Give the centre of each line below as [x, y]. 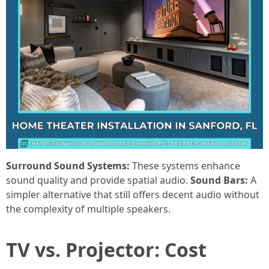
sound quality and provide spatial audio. [98, 180]
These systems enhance [185, 166]
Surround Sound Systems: [68, 166]
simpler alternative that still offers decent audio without [133, 195]
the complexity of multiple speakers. [88, 209]
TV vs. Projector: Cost [106, 249]
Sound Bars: [219, 180]
